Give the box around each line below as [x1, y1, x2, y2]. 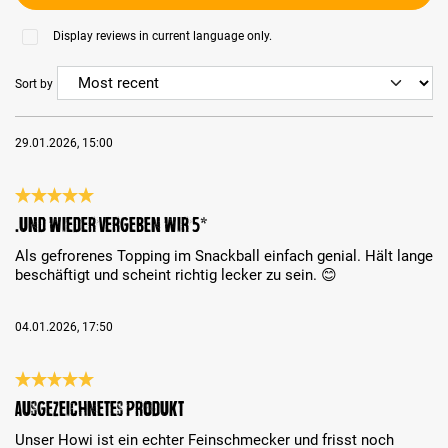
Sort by [15, 76, 53, 91]
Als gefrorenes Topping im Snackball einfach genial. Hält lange [15, 247, 433, 266]
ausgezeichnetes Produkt [15, 397, 184, 420]
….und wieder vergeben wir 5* [15, 214, 208, 237]
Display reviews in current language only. [52, 29, 272, 44]
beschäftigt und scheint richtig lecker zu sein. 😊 [15, 266, 337, 285]
